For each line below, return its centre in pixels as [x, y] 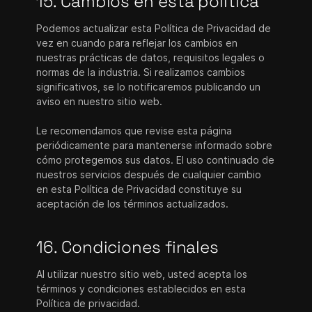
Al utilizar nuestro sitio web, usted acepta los [142, 274]
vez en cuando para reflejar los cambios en [137, 43]
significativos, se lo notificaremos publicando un [149, 87]
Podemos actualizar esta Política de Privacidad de [154, 28]
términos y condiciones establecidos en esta [141, 289]
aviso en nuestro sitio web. [100, 101]
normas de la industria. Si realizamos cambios [141, 72]
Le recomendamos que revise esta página [134, 131]
